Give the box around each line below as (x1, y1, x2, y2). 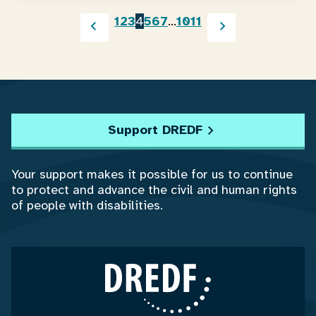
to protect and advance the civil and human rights (11, 182, 297, 197)
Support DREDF (108, 122, 202, 138)
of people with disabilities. (11, 197, 163, 213)
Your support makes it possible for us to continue (11, 166, 293, 182)
